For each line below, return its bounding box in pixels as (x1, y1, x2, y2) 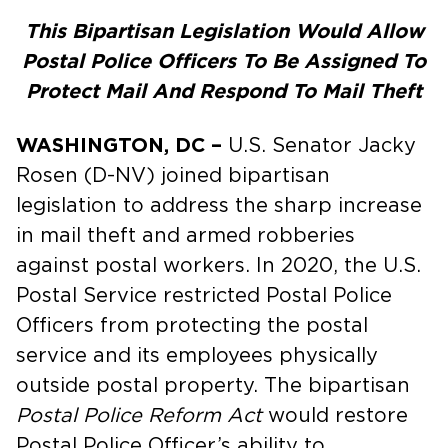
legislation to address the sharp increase (16, 195, 422, 216)
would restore (262, 405, 408, 426)
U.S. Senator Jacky (228, 135, 416, 156)
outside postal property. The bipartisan (16, 375, 410, 396)
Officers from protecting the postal (16, 315, 368, 336)
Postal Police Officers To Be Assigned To (22, 51, 426, 72)
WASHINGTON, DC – (16, 135, 228, 156)
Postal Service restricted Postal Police (16, 285, 392, 306)
